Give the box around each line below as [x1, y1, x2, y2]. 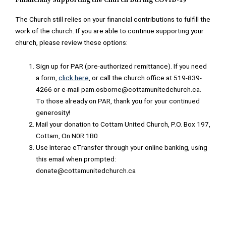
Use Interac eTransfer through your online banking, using [36, 143, 208, 152]
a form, [36, 74, 59, 82]
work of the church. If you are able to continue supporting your [15, 27, 204, 35]
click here [59, 74, 89, 82]
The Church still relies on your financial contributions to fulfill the [15, 15, 210, 24]
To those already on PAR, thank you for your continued [36, 97, 200, 105]
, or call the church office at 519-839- [89, 74, 202, 82]
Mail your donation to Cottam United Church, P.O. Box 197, [36, 120, 211, 129]
